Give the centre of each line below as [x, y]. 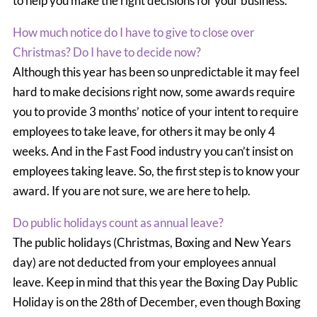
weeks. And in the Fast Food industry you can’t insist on [152, 151]
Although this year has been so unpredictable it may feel [156, 72]
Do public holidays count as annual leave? [118, 223]
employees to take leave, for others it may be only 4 [144, 131]
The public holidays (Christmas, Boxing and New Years [151, 242]
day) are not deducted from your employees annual [144, 262]
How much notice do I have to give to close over [133, 32]
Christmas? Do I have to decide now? [106, 52]
